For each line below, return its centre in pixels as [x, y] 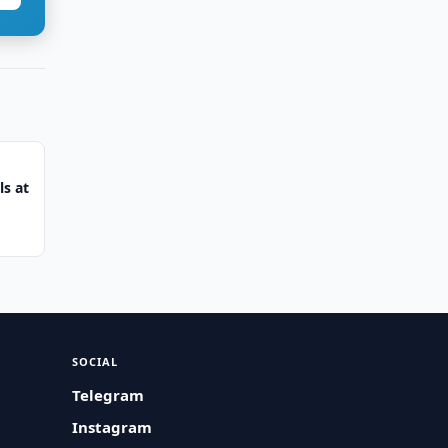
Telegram [108, 395]
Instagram [112, 427]
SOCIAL [95, 361]
